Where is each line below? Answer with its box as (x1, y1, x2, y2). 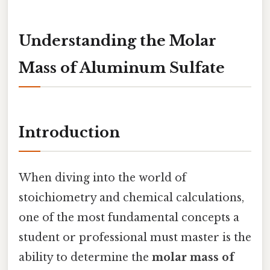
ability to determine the (19, 250, 152, 264)
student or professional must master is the (19, 230, 251, 244)
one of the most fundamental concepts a (19, 210, 239, 224)
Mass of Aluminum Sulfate (19, 58, 225, 77)
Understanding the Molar (19, 31, 216, 49)
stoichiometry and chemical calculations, (19, 190, 244, 204)
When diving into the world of (19, 171, 186, 184)
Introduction (19, 124, 120, 142)
